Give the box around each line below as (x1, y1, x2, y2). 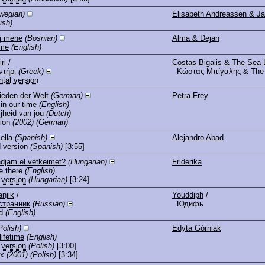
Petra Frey (172, 91, 208, 100)
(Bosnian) (25, 33, 57, 43)
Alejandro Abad (172, 132, 224, 142)
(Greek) (18, 66, 44, 76)
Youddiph (172, 190, 203, 199)
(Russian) (33, 199, 65, 208)
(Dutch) (46, 108, 71, 118)
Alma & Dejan (172, 33, 219, 43)
